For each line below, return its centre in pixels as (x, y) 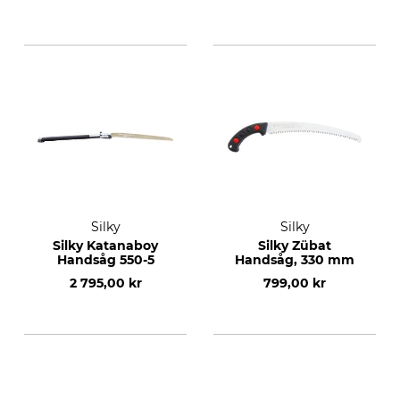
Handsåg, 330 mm (295, 260)
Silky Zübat (295, 246)
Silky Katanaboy (105, 246)
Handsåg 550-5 (105, 260)
